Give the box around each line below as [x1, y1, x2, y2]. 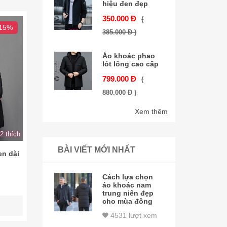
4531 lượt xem [108, 211, 158, 219]
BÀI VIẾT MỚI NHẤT [57, 145, 135, 154]
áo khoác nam [102, 180, 152, 189]
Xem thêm [135, 107, 168, 116]
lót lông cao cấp [102, 59, 159, 68]
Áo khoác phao [102, 51, 156, 60]
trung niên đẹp [102, 188, 154, 197]
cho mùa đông [102, 197, 153, 205]
